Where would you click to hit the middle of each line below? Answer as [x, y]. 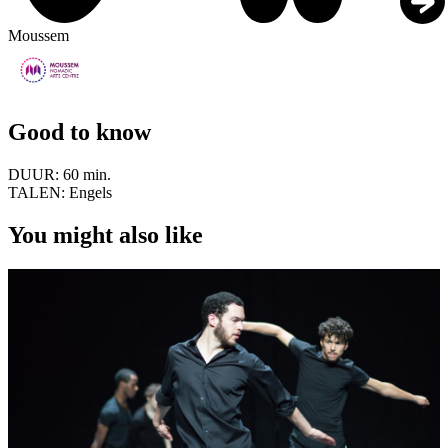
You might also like [105, 234]
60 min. [87, 174]
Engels [90, 192]
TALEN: [38, 192]
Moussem [38, 36]
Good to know [79, 132]
